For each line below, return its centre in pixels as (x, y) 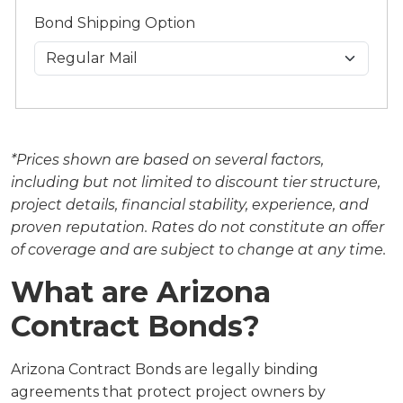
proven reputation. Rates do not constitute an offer (197, 227)
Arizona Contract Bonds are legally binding (165, 369)
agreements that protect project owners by (168, 392)
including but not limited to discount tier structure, (196, 182)
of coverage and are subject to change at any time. (198, 250)
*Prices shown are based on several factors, (167, 160)
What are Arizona (141, 292)
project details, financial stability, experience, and (190, 205)
